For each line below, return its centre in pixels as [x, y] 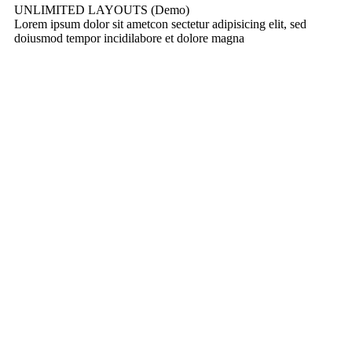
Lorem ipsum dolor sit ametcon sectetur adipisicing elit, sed [160, 24]
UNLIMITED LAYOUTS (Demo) [102, 10]
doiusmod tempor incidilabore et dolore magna [129, 38]
